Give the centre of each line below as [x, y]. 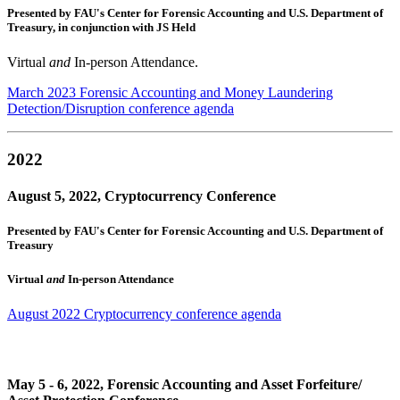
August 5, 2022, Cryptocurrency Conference [142, 196]
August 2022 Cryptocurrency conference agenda [144, 314]
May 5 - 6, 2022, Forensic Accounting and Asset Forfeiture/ [184, 384]
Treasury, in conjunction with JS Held [101, 27]
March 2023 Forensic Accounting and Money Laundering [170, 92]
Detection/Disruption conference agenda [121, 108]
